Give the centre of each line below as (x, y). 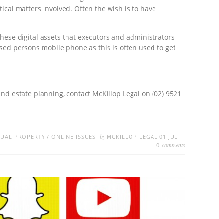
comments (173, 145)
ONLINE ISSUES (74, 137)
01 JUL (169, 137)
